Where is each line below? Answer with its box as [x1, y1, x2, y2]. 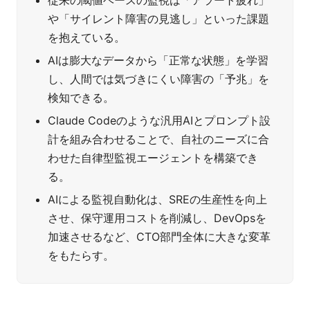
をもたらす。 [48, 248, 114, 263]
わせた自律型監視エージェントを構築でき [48, 151, 258, 165]
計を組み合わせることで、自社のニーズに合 [48, 132, 269, 147]
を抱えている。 [48, 30, 125, 45]
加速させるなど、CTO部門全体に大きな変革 [48, 230, 271, 244]
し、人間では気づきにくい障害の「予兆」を [48, 72, 269, 86]
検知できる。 [48, 91, 114, 105]
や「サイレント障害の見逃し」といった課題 [48, 12, 269, 26]
